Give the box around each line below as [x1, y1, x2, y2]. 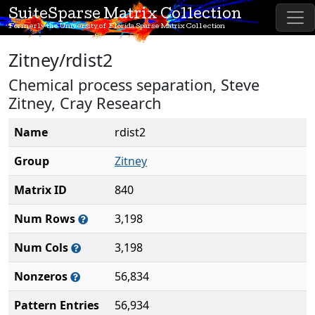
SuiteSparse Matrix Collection [8, 8, 242, 22]
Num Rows [14, 211, 78, 226]
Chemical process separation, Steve [8, 75, 259, 95]
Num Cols [14, 240, 71, 255]
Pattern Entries [14, 297, 99, 313]
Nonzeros [14, 269, 70, 284]
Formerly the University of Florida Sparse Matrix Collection [8, 23, 225, 30]
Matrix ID [14, 182, 67, 198]
